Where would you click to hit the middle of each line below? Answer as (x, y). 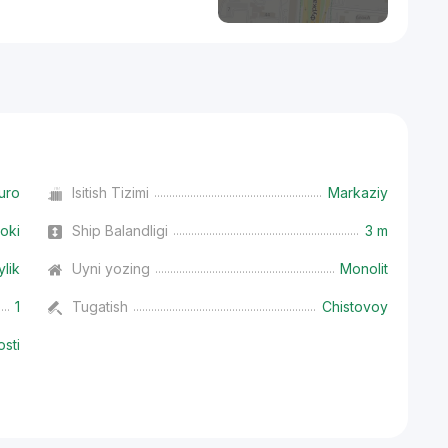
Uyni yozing (111, 268)
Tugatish (100, 306)
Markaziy (357, 192)
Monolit (363, 268)
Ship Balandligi (120, 230)
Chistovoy (354, 306)
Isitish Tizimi (111, 192)
